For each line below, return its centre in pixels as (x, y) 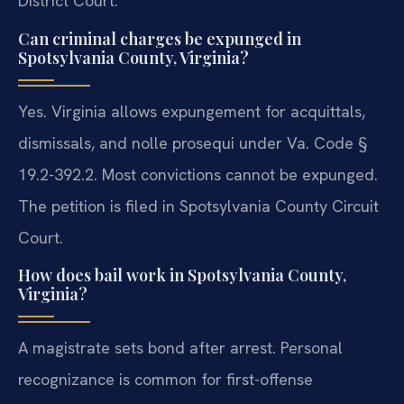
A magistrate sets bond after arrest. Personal (180, 348)
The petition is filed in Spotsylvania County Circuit (198, 206)
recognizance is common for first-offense (165, 380)
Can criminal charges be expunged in (160, 38)
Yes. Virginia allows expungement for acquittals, (192, 111)
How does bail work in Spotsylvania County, (182, 275)
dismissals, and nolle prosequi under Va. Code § (193, 142)
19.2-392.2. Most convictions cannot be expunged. (198, 174)
